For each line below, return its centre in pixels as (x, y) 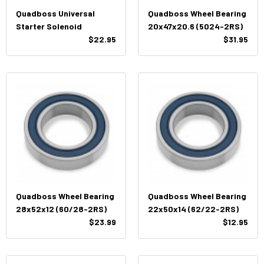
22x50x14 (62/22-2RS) (193, 209)
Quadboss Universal (55, 13)
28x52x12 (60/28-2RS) (61, 209)
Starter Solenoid (49, 26)
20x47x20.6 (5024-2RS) (195, 26)
